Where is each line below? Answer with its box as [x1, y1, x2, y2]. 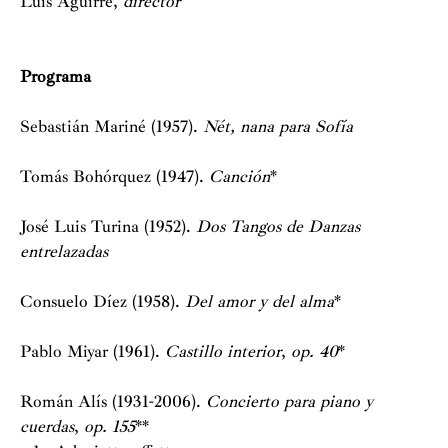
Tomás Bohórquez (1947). [20, 166, 209, 187]
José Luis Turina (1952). [20, 216, 196, 237]
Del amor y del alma [185, 291, 334, 312]
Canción [209, 166, 270, 187]
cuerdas [20, 416, 74, 437]
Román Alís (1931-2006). [20, 391, 206, 412]
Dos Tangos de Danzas [196, 216, 360, 237]
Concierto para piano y [206, 391, 373, 412]
